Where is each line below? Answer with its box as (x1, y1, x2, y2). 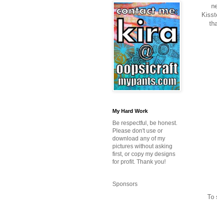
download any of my (112, 135, 165, 142)
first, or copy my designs (112, 151, 175, 158)
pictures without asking (112, 143, 172, 150)
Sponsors (112, 181, 138, 188)
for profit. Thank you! (112, 158, 166, 166)
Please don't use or (112, 127, 163, 135)
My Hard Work (112, 108, 148, 114)
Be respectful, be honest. (112, 120, 177, 127)
